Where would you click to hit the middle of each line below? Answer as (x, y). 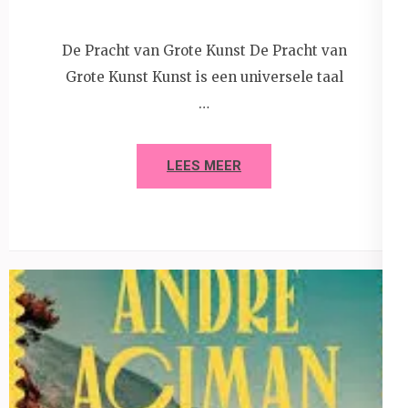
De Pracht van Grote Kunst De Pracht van (204, 50)
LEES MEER (204, 165)
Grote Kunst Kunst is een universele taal (204, 76)
